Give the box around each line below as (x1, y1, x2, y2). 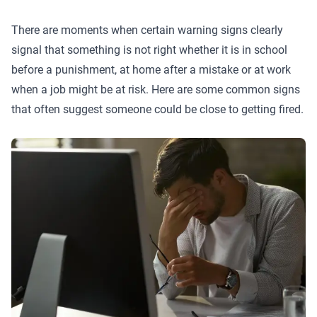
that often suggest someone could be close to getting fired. (11, 103, 304, 116)
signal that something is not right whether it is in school (11, 43, 287, 57)
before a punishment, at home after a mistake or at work (11, 63, 291, 76)
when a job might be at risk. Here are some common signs (11, 83, 300, 96)
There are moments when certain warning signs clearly (11, 23, 283, 37)
